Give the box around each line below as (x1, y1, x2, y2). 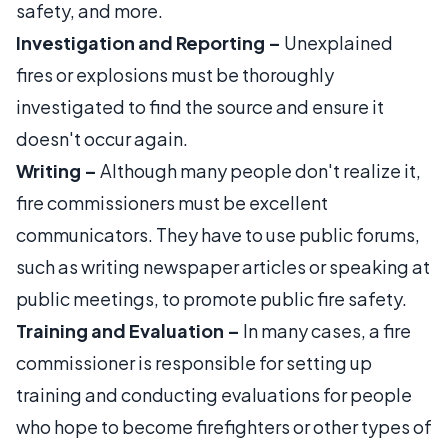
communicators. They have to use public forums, (16, 222, 420, 246)
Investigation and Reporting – (16, 30, 281, 54)
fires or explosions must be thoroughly (16, 62, 334, 86)
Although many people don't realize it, (97, 158, 421, 182)
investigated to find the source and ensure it (16, 94, 384, 118)
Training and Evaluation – (16, 318, 240, 342)
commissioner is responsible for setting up (16, 350, 372, 374)
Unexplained (281, 30, 393, 54)
